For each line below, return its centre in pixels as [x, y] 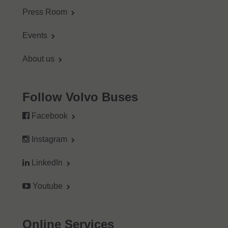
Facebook [49, 116]
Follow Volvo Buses [80, 97]
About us [38, 59]
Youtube [47, 186]
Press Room [45, 12]
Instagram [49, 139]
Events [35, 36]
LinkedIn [47, 163]
